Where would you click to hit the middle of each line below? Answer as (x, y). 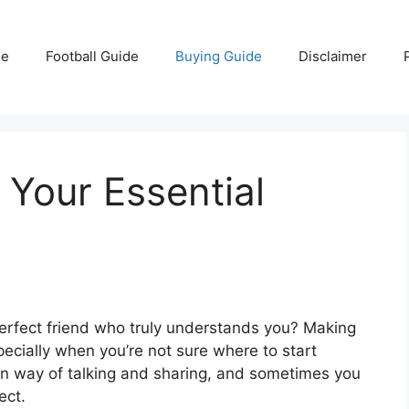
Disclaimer (333, 57)
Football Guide (92, 57)
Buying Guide (219, 57)
